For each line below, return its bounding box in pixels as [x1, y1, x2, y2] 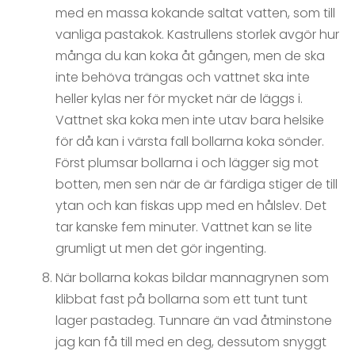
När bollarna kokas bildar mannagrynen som [55, 269, 329, 288]
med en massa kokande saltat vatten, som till [55, 4, 335, 23]
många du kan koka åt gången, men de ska [55, 47, 325, 66]
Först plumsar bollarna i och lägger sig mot [55, 154, 319, 173]
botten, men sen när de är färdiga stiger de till [55, 175, 338, 194]
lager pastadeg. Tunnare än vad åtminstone [55, 311, 332, 330]
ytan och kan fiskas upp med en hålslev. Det [55, 197, 326, 216]
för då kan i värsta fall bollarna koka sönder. [55, 132, 324, 151]
